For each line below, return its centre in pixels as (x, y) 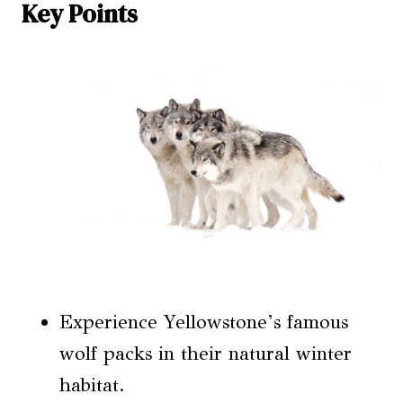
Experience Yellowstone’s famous (204, 322)
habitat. (92, 385)
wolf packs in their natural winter (206, 353)
